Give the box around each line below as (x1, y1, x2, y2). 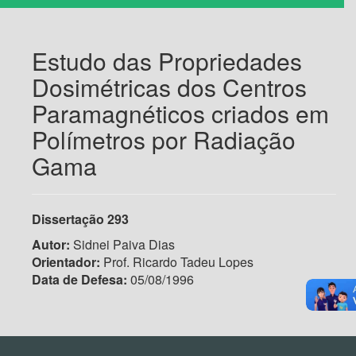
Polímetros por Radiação (32, 122, 296, 157)
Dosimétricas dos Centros (32, 69, 307, 104)
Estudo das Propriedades (32, 43, 302, 78)
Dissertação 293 (32, 209, 129, 228)
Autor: (32, 234, 70, 253)
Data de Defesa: (32, 269, 127, 288)
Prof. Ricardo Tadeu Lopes (100, 252, 253, 271)
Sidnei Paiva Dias (70, 234, 175, 253)
